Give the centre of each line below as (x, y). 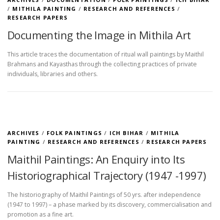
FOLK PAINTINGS (75, 133)
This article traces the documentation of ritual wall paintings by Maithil (106, 55)
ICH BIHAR (126, 133)
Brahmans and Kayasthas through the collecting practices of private (102, 64)
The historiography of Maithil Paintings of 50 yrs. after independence (104, 195)
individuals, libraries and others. (53, 74)
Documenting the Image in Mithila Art (99, 35)
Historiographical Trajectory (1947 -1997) (107, 176)
